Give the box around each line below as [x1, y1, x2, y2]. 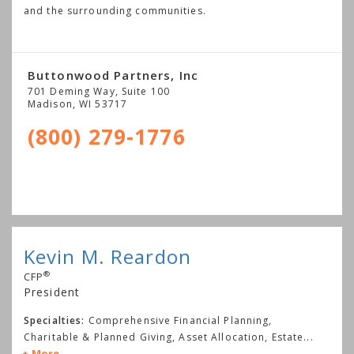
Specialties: [24, 313, 85, 327]
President [24, 284, 81, 299]
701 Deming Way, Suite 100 [28, 84, 170, 98]
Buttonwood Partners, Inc [28, 66, 198, 83]
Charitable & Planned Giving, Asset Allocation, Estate [24, 330, 304, 344]
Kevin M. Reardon [24, 243, 191, 269]
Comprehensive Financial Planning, [88, 313, 273, 327]
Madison [28, 96, 73, 111]
